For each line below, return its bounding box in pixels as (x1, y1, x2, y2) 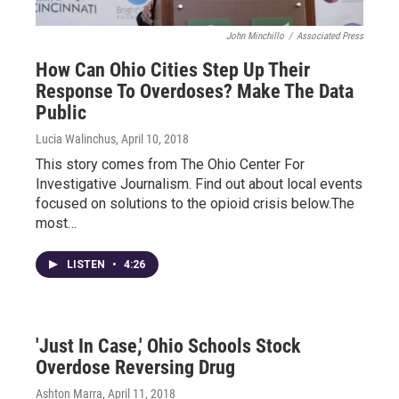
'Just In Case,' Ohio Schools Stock (36, 335, 301, 358)
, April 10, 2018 (116, 132, 189, 147)
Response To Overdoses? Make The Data (36, 80, 354, 103)
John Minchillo (226, 30, 284, 43)
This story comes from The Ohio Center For (36, 156, 305, 174)
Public (36, 102, 86, 125)
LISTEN (67, 258, 108, 272)
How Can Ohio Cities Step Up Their (36, 59, 310, 82)
